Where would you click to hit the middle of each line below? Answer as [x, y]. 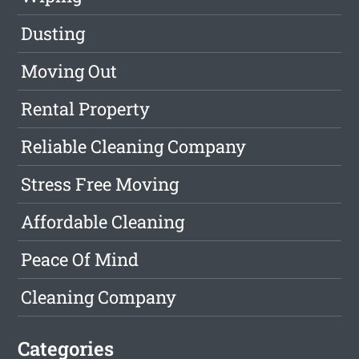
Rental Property [86, 109]
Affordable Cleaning [103, 222]
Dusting [53, 34]
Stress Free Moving [100, 184]
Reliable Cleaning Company [134, 147]
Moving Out [69, 71]
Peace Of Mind [80, 260]
